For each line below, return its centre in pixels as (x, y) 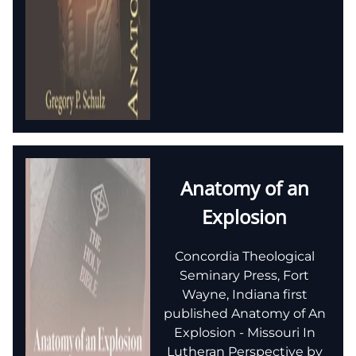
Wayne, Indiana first (244, 294)
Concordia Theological (244, 256)
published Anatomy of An (244, 313)
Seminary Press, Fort (244, 275)
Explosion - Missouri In (244, 332)
